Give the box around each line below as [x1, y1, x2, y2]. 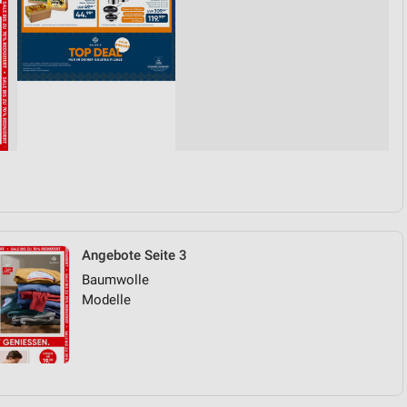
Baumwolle [82, 272, 149, 288]
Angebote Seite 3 [82, 247, 187, 263]
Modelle [82, 292, 131, 308]
